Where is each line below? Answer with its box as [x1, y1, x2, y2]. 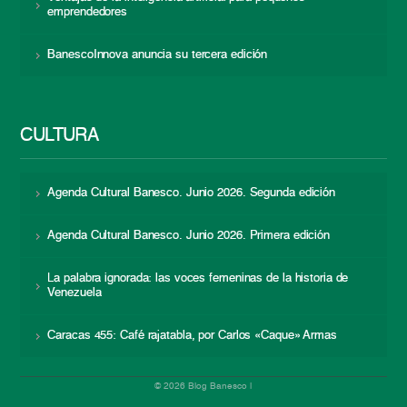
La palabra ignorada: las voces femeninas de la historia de [47, 272, 349, 284]
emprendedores [47, 5, 128, 18]
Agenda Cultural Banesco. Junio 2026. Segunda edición [47, 186, 335, 199]
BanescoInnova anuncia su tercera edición [47, 48, 268, 61]
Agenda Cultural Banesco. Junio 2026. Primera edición [47, 229, 330, 242]
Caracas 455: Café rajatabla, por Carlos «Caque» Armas [47, 329, 337, 342]
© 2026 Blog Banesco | [154, 381, 253, 391]
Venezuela [47, 286, 102, 299]
